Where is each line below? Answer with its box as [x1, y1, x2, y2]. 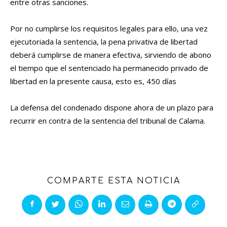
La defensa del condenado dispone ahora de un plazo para [10, 102, 213, 113]
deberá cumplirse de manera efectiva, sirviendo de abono [10, 50, 211, 60]
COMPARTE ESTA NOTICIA [47, 176, 180, 186]
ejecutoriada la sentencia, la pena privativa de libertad [10, 36, 198, 47]
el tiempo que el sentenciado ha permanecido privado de [10, 63, 208, 73]
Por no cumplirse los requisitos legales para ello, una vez [10, 23, 208, 34]
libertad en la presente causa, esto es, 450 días [10, 76, 176, 87]
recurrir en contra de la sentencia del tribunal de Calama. [10, 116, 205, 126]
